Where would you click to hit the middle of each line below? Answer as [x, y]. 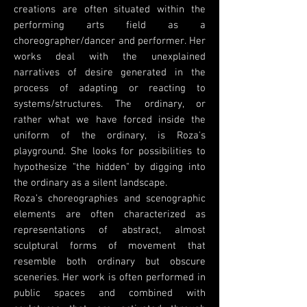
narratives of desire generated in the [110, 73]
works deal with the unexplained [110, 57]
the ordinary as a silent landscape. [92, 183]
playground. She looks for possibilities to [110, 151]
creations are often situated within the [110, 10]
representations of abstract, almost [110, 230]
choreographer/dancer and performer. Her [110, 41]
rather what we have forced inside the [110, 120]
